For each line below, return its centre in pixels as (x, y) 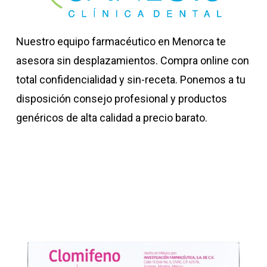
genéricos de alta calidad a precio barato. (111, 117)
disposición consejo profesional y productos (121, 98)
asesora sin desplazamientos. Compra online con (132, 60)
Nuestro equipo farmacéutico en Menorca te (121, 41)
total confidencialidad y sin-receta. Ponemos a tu (131, 79)
